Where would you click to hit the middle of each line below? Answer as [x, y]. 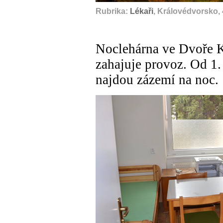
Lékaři [142, 11]
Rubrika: [113, 11]
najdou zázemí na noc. [157, 80]
